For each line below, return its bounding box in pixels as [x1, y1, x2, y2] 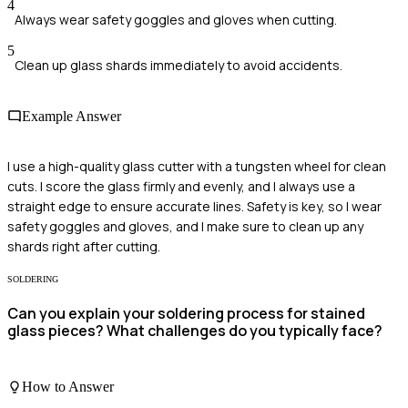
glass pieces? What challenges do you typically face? [7, 321, 382, 342]
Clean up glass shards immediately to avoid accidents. [15, 56, 342, 75]
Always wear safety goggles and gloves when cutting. [15, 11, 337, 29]
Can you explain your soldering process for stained [7, 303, 365, 324]
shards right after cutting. [7, 237, 160, 255]
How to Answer [22, 378, 114, 394]
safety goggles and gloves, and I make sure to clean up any [7, 217, 363, 235]
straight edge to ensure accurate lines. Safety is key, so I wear [7, 197, 382, 215]
